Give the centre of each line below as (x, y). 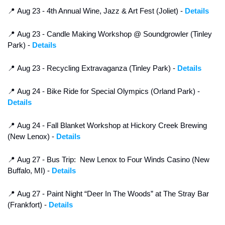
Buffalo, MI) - (30, 171)
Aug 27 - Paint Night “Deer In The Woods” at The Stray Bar (112, 194)
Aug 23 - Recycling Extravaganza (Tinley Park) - (96, 68)
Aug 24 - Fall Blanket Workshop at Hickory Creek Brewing (111, 126)
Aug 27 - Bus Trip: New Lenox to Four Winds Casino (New (112, 160)
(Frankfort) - (28, 205)
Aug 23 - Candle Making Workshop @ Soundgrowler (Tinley (114, 34)
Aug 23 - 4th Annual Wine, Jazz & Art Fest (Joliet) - (100, 11)
